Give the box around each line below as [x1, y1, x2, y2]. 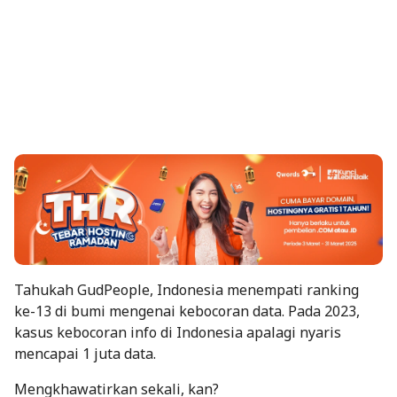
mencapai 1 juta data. [14, 343, 156, 363]
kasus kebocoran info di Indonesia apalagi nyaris [14, 322, 341, 342]
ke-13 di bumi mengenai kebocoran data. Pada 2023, [14, 300, 360, 321]
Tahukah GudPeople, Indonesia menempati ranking [14, 279, 359, 300]
